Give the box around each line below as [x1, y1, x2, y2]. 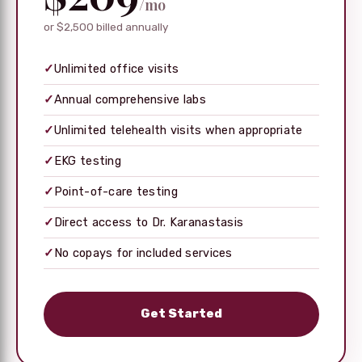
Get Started [140, 306, 222, 322]
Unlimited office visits [53, 61, 179, 76]
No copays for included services [53, 245, 233, 260]
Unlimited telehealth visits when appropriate [53, 122, 303, 137]
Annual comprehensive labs [53, 91, 207, 107]
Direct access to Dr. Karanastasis [53, 214, 244, 229]
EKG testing [53, 153, 121, 168]
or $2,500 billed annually [43, 19, 168, 33]
